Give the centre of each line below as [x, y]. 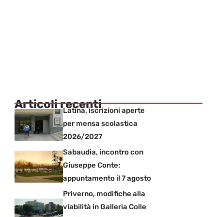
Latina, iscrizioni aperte [104, 110]
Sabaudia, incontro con [103, 152]
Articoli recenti [58, 104]
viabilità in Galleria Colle [105, 207]
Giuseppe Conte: [92, 165]
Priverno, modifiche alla [104, 194]
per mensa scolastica [100, 123]
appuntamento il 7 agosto [107, 178]
